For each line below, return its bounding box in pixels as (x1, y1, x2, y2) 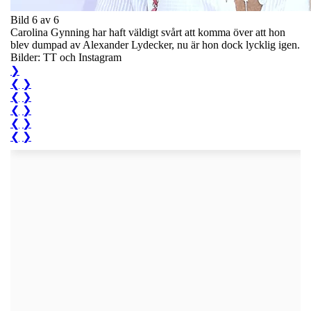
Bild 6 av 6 (10, 13, 59, 26)
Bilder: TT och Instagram (10, 51, 121, 63)
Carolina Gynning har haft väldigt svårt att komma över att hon (10, 26, 285, 38)
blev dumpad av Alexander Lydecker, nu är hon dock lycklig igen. (10, 38, 300, 51)
